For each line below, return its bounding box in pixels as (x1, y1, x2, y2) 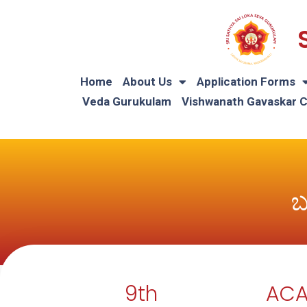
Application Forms (197, 75, 295, 88)
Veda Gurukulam (82, 95, 171, 108)
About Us (123, 75, 172, 88)
